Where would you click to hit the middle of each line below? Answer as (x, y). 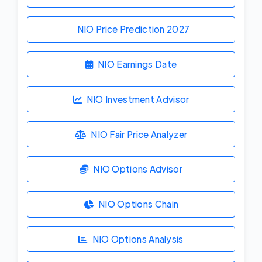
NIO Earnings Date (137, 64)
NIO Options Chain (139, 204)
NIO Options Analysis (138, 239)
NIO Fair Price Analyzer (139, 134)
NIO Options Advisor (138, 169)
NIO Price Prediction (122, 29)
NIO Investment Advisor (138, 99)
